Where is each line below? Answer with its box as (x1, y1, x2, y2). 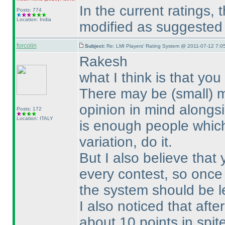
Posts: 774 (16, 7, 42, 13)
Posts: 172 (16, 106, 42, 111)
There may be (79, 86, 171, 101)
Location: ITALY (16, 116, 53, 121)
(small (171, 86, 208, 101)
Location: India (16, 17, 51, 22)
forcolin (16, 42, 37, 49)
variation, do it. (79, 134, 172, 150)
